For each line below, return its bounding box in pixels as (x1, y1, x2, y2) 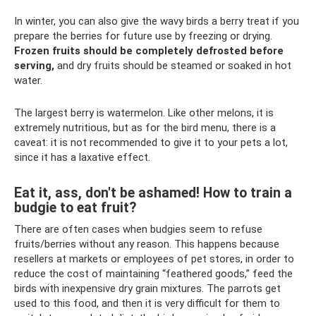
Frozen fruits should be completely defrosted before (14, 44, 284, 57)
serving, (14, 59, 54, 72)
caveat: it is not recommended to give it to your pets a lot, (14, 136, 288, 149)
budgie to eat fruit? (14, 200, 136, 217)
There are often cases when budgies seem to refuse (14, 223, 262, 236)
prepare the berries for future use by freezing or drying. (14, 30, 272, 42)
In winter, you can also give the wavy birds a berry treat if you (14, 15, 299, 28)
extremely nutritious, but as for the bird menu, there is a (14, 121, 276, 134)
